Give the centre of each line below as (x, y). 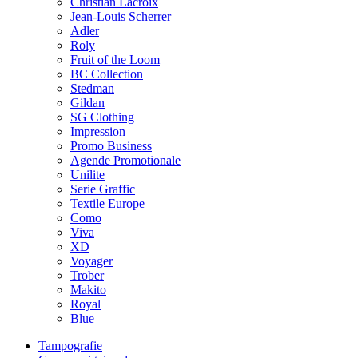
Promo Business (111, 145)
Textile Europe (107, 203)
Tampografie (70, 345)
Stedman (92, 88)
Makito (88, 289)
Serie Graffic (103, 189)
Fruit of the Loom (115, 59)
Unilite (88, 174)
